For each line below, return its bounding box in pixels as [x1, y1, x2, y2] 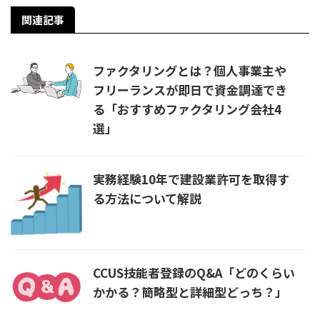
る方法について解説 [93, 189, 201, 208]
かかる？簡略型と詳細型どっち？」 [93, 282, 287, 301]
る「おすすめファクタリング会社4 [93, 100, 281, 119]
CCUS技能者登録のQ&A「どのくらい [93, 263, 295, 281]
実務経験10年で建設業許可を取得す [93, 170, 289, 189]
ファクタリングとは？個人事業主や [93, 61, 286, 80]
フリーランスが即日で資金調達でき [93, 81, 287, 99]
